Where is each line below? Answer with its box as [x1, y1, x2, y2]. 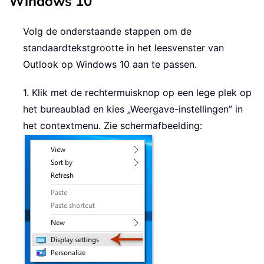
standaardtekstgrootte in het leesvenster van [23, 42, 224, 54]
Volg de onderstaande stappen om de [23, 25, 192, 38]
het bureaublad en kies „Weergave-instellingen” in [23, 103, 243, 115]
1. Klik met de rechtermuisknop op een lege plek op [23, 87, 252, 99]
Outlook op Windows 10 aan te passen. [23, 58, 197, 71]
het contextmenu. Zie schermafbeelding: [23, 120, 202, 132]
